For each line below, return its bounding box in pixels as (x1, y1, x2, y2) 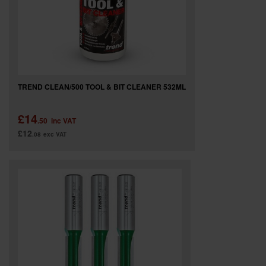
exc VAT (43, 129, 66, 138)
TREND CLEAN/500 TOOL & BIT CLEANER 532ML (18, 81, 186, 92)
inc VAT (51, 115, 76, 126)
